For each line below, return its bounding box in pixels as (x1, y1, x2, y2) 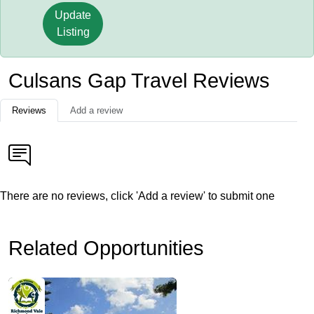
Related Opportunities (8, 237, 204, 259)
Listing (56, 26, 90, 38)
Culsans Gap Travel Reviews (8, 69, 270, 92)
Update (55, 9, 92, 21)
